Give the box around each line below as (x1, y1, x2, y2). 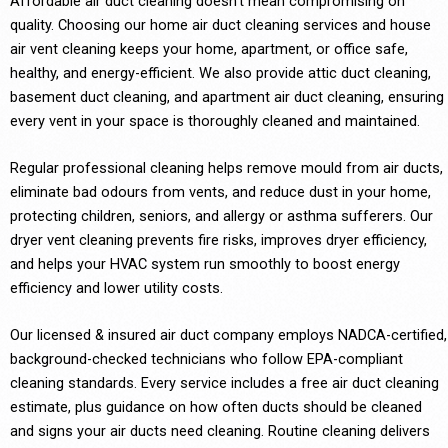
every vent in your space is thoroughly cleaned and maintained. (10, 111, 420, 130)
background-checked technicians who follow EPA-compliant (10, 350, 403, 369)
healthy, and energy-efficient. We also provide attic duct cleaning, (10, 63, 431, 82)
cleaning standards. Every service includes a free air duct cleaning (10, 374, 439, 393)
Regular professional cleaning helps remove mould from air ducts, (10, 158, 443, 177)
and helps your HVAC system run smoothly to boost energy (10, 254, 400, 273)
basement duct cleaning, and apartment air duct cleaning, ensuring (10, 87, 444, 106)
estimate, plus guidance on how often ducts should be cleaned (10, 398, 422, 417)
